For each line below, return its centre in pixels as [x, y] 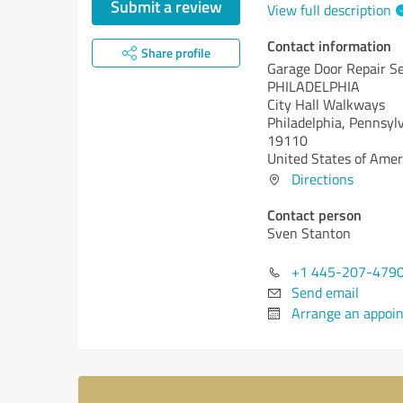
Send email [325, 292]
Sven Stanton [309, 233]
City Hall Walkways [326, 104]
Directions [322, 179]
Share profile [175, 53]
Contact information [329, 45]
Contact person [314, 215]
